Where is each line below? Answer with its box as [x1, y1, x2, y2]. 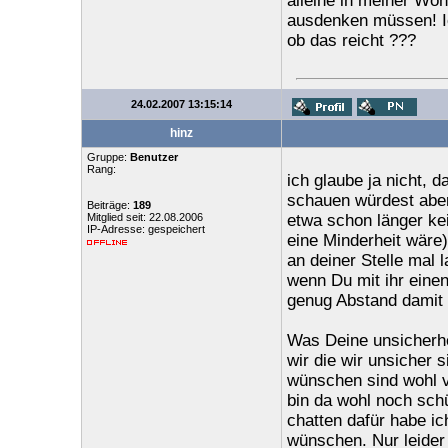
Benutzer [129, 151, 178, 163]
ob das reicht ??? [286, 31, 416, 50]
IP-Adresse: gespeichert [86, 223, 205, 235]
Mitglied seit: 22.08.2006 [86, 211, 203, 223]
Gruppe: [86, 151, 130, 163]
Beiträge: [86, 199, 133, 211]
